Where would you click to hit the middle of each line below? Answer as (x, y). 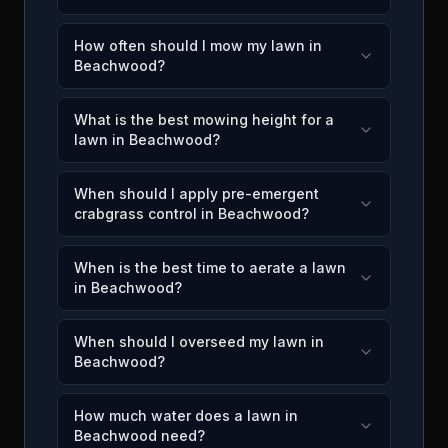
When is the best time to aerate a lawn (210, 267)
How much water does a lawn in (186, 415)
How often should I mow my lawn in (198, 45)
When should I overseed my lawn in (199, 341)
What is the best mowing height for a (204, 119)
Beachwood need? (139, 435)
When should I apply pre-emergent (196, 193)
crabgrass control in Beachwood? (191, 213)
